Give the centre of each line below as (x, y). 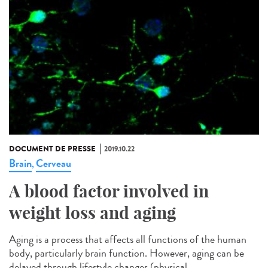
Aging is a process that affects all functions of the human (128, 240)
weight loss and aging (92, 213)
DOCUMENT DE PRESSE (52, 149)
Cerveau (54, 164)
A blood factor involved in (109, 191)
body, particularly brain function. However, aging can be (127, 253)
